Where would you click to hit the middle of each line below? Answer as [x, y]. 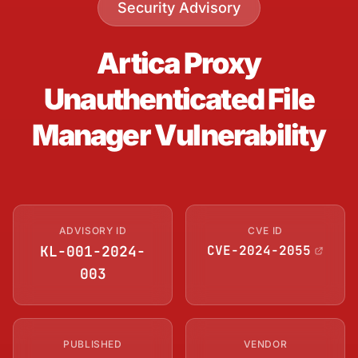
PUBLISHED [93, 344]
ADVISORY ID [93, 230]
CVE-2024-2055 [259, 250]
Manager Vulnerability [179, 135]
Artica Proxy [179, 63]
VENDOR [265, 344]
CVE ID [265, 230]
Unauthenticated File [179, 99]
